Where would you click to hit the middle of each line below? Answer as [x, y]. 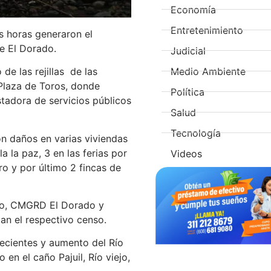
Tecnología [196, 133]
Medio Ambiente [208, 71]
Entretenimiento [207, 30]
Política [188, 92]
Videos [187, 153]
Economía [194, 9]
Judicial [188, 51]
